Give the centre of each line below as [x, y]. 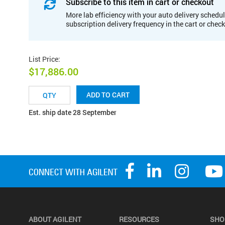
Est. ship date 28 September [73, 113]
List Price [43, 59]
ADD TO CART [108, 95]
